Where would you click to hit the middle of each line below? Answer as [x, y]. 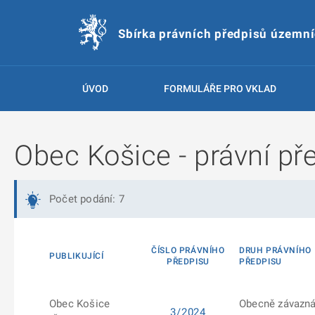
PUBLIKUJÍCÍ [77, 256]
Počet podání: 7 [87, 199]
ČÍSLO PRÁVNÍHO [188, 250]
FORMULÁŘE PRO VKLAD [220, 89]
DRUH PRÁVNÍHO [275, 250]
